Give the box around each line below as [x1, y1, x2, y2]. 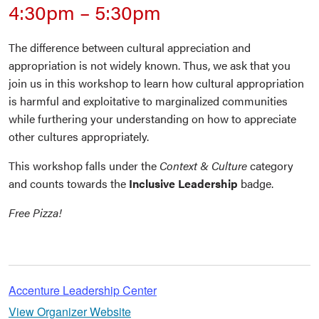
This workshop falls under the [9, 157, 159, 174]
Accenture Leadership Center [9, 282, 157, 298]
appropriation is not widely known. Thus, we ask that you [9, 56, 291, 73]
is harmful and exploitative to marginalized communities [9, 92, 288, 109]
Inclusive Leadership [129, 174, 238, 192]
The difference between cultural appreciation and [9, 38, 251, 56]
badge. [238, 174, 273, 192]
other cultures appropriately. [9, 127, 149, 145]
